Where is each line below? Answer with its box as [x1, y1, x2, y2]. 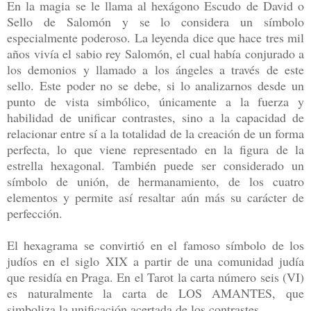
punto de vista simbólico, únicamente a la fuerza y [7, 92, 304, 110]
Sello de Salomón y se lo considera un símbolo [7, 12, 304, 30]
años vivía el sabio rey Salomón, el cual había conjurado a [7, 44, 304, 62]
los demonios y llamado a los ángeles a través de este [7, 60, 304, 78]
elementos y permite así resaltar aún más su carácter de [7, 188, 304, 205]
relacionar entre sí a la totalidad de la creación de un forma [7, 124, 304, 142]
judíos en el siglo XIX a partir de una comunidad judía [7, 252, 304, 269]
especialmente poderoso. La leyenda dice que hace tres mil [7, 28, 304, 46]
